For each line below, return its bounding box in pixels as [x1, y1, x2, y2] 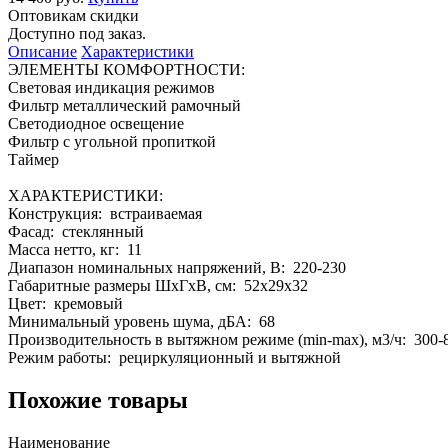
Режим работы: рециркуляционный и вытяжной [8, 348, 341, 366]
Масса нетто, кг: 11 [8, 240, 142, 258]
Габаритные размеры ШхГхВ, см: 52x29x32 [8, 276, 308, 294]
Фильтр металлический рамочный [8, 96, 241, 114]
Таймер [8, 150, 59, 168]
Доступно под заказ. [8, 24, 146, 42]
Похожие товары [8, 386, 188, 413]
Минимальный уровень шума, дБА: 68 [8, 312, 275, 330]
